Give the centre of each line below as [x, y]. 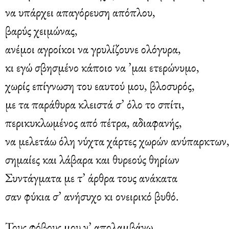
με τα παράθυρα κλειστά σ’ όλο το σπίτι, [95, 104]
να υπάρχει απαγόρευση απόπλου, [80, 12]
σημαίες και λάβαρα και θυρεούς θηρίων [92, 159]
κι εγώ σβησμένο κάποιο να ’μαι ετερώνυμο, [102, 67]
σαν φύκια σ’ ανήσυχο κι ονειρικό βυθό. [92, 196]
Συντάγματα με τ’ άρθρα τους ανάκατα [91, 177]
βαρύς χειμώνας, [41, 30]
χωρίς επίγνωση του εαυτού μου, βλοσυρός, [100, 85]
